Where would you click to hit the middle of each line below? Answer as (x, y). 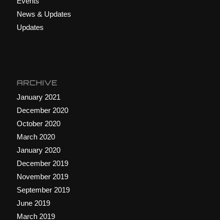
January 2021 (38, 97)
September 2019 (43, 190)
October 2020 (38, 124)
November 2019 (42, 177)
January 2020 (38, 150)
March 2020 (36, 137)
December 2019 (42, 164)
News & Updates (44, 14)
